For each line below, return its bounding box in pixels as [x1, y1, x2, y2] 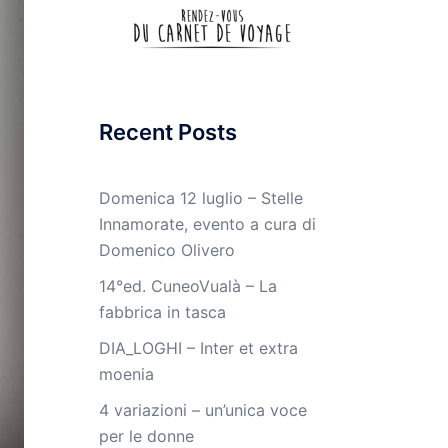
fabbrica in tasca [98, 302, 226, 323]
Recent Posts [98, 119, 237, 146]
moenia [98, 364, 154, 385]
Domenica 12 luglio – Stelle [98, 188, 303, 209]
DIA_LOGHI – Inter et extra [98, 338, 298, 359]
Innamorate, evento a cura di [98, 214, 316, 235]
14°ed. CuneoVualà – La [98, 276, 277, 297]
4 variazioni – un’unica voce [98, 400, 307, 421]
